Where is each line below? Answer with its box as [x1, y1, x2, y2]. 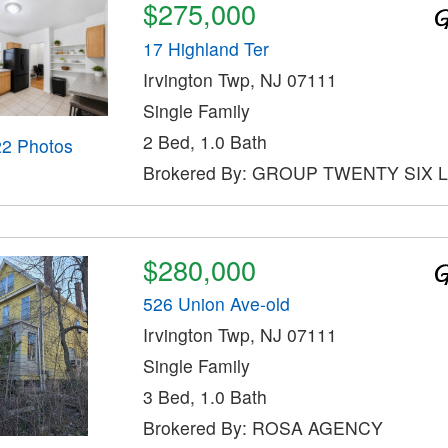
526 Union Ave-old [142, 291, 290, 317]
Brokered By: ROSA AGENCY [142, 415, 383, 441]
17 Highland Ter [142, 35, 269, 61]
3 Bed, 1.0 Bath [142, 384, 267, 410]
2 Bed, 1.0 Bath [142, 128, 267, 154]
